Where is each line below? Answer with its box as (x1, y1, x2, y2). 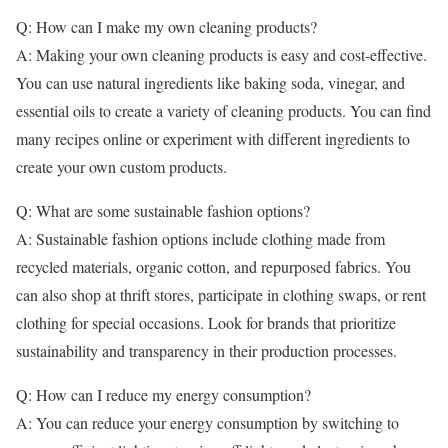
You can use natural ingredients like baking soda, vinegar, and (16, 72, 405, 94)
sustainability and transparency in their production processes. (16, 340, 397, 362)
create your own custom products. (16, 156, 227, 178)
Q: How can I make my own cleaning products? (16, 16, 317, 38)
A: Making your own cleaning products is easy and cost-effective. (16, 44, 427, 66)
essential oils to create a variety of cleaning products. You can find (16, 100, 431, 122)
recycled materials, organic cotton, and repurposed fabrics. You (16, 256, 411, 278)
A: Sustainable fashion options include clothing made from (16, 228, 385, 250)
